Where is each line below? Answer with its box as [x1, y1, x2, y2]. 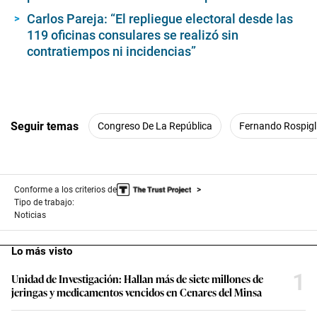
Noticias [14, 210, 46, 221]
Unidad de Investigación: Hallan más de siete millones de [11, 271, 263, 287]
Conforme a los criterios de [14, 185, 117, 195]
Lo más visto [11, 245, 72, 258]
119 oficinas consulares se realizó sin [27, 28, 238, 43]
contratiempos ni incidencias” [27, 44, 196, 59]
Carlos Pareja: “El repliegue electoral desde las [27, 11, 293, 27]
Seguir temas [11, 119, 79, 133]
